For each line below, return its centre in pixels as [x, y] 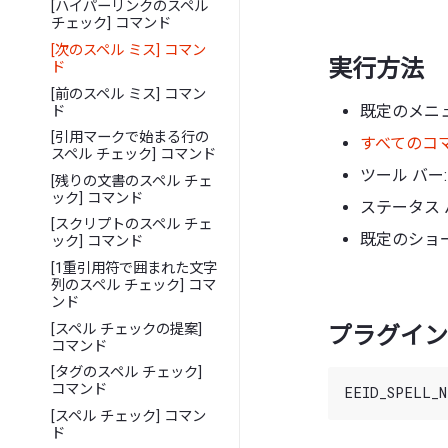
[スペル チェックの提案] [127, 329]
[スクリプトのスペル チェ [132, 225]
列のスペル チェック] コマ [134, 285]
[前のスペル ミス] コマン [129, 94]
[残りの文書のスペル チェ [132, 181]
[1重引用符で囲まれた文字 [134, 268]
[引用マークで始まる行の [130, 138]
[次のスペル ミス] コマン [129, 50]
